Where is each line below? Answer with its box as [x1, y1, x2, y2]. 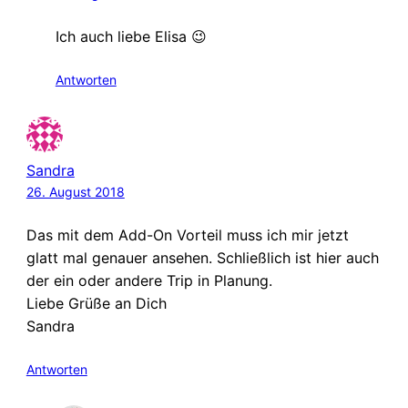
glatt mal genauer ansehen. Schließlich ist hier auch [25, 248, 379, 267]
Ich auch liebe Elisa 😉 [55, 26, 207, 46]
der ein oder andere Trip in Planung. [25, 270, 272, 290]
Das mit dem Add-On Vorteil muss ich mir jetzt [25, 225, 349, 244]
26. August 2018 [25, 183, 125, 199]
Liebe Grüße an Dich [25, 293, 167, 312]
